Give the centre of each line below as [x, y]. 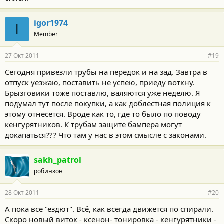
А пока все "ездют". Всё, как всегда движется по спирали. [109, 209]
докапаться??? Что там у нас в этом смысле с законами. [106, 135]
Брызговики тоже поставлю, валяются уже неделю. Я [103, 93]
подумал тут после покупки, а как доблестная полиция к [108, 103]
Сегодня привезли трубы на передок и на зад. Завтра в [106, 72]
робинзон [48, 171]
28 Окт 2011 [22, 192]
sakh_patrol [58, 160]
